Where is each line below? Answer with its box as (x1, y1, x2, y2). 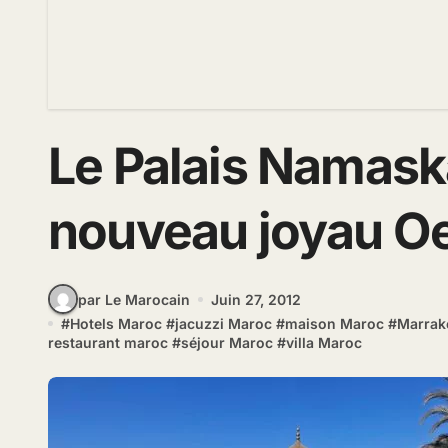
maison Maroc (285, 315, 384, 333)
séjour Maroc (181, 334, 273, 352)
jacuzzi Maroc (175, 315, 272, 333)
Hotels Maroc (70, 315, 162, 333)
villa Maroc (286, 334, 362, 352)
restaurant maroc (48, 334, 168, 352)
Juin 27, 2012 (211, 290, 301, 308)
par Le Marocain (78, 290, 190, 308)
